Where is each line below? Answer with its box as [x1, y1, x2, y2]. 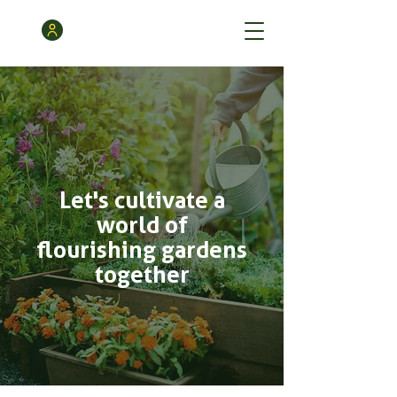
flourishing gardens [36, 236, 247, 263]
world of [96, 211, 188, 238]
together [94, 261, 190, 288]
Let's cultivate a [58, 186, 225, 214]
